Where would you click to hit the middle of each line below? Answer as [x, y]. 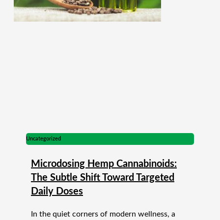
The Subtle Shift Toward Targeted [103, 178]
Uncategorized [43, 138]
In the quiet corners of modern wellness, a [103, 214]
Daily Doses [57, 191]
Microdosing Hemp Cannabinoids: [104, 164]
